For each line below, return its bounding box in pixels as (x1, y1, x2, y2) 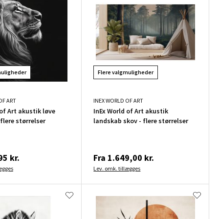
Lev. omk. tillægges (93, 164, 141, 172)
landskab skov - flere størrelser (93, 116, 189, 125)
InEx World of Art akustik (93, 106, 169, 115)
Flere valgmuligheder (98, 68, 154, 76)
